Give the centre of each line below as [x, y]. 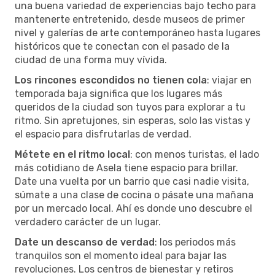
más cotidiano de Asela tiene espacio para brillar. [126, 168]
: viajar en [229, 80]
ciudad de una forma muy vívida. [91, 60]
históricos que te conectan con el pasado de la [122, 46]
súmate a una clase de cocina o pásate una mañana [134, 195]
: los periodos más [195, 242]
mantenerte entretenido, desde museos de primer [130, 19]
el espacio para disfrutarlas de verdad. [103, 134]
